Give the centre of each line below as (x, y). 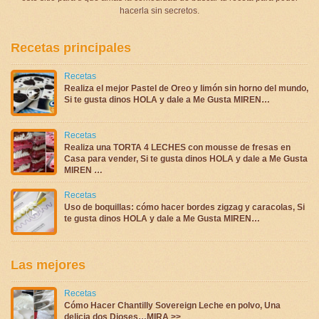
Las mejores (48, 265)
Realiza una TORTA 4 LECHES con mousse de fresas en (177, 147)
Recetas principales (71, 47)
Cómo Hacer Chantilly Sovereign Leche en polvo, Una (172, 305)
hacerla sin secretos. (159, 10)
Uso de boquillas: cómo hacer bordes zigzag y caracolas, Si (184, 207)
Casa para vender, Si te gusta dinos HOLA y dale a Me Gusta (186, 158)
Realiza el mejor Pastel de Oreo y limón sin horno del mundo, (186, 88)
